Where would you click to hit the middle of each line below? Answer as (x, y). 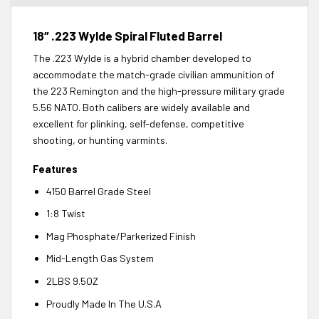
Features (55, 169)
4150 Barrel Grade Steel (98, 191)
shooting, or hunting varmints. (100, 140)
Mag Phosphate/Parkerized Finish (121, 236)
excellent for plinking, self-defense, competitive (138, 123)
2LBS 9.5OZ (72, 281)
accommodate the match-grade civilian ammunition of (153, 74)
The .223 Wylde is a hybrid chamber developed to (142, 58)
